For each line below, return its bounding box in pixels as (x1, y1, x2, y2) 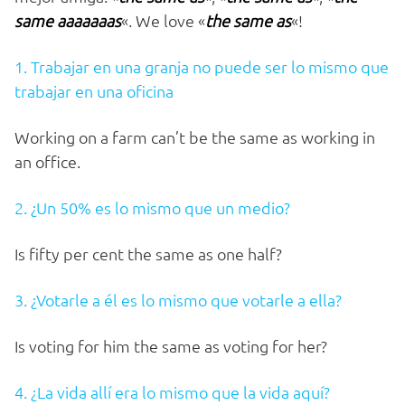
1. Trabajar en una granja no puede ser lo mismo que (14, 56, 389, 78)
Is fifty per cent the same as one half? (14, 243, 282, 265)
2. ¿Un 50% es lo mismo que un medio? (14, 197, 290, 219)
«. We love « (121, 10, 205, 32)
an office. (14, 151, 80, 173)
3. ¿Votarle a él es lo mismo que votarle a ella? (14, 289, 342, 311)
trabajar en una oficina (14, 80, 174, 102)
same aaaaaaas (14, 10, 121, 32)
